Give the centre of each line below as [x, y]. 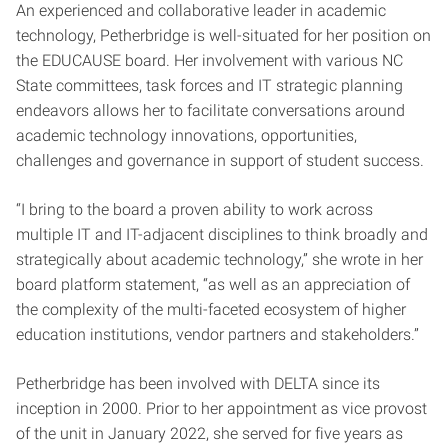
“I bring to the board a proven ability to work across [194, 210]
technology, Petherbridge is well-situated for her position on [223, 36]
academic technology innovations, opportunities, [186, 136]
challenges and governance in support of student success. [222, 161]
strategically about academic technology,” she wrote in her [219, 260]
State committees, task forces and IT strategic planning [209, 86]
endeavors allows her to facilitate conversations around [210, 111]
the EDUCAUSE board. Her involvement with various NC [209, 61]
